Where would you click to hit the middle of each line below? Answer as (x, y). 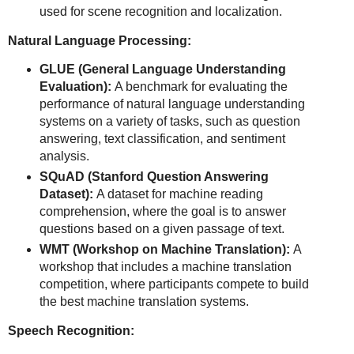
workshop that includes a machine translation (165, 267)
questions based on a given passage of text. (162, 229)
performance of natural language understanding (172, 104)
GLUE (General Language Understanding (162, 70)
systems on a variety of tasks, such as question (169, 122)
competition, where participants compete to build (174, 284)
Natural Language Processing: (100, 40)
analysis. (64, 156)
